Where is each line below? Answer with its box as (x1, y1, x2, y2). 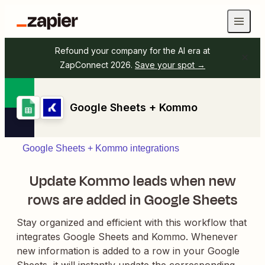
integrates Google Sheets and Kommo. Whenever (17, 231, 238, 243)
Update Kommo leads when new (29, 171, 236, 191)
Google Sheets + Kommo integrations (22, 143, 179, 153)
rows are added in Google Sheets (27, 190, 238, 210)
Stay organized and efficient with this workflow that (17, 216, 247, 228)
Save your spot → (135, 60, 205, 70)
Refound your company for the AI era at (55, 46, 210, 56)
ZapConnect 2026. (60, 60, 132, 70)
